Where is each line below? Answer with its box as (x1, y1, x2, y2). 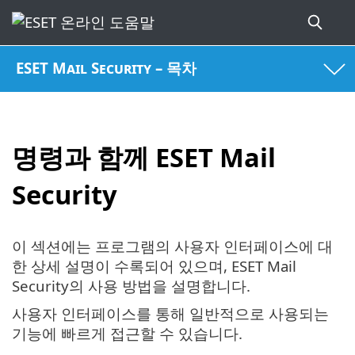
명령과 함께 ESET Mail (12, 139, 276, 175)
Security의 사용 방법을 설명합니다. (12, 276, 250, 296)
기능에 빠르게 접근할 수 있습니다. (12, 323, 242, 344)
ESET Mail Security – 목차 (16, 58, 197, 78)
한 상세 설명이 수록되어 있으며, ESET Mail (12, 256, 296, 277)
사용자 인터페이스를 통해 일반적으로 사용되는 (12, 303, 329, 324)
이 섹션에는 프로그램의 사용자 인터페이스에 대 (12, 236, 333, 257)
